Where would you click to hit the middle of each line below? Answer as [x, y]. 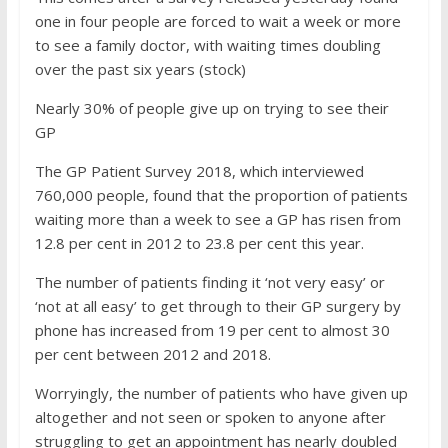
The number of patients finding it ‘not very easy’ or [209, 282]
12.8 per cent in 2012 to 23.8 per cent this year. [199, 243]
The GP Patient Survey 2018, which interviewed [199, 171]
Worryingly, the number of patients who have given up [221, 393]
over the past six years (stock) [140, 69]
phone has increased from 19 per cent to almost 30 [212, 330]
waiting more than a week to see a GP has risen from [217, 219]
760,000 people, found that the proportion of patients [221, 195]
